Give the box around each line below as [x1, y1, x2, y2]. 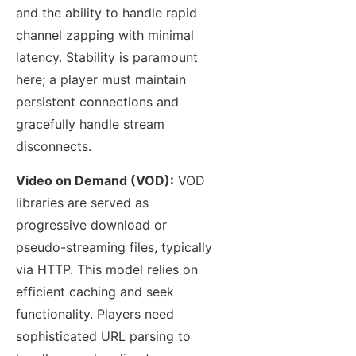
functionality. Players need [16, 305, 174, 322]
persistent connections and [16, 94, 179, 110]
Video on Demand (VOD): [16, 172, 174, 188]
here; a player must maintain [16, 72, 186, 88]
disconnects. [16, 138, 91, 155]
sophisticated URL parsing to [16, 327, 191, 344]
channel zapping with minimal [16, 27, 194, 44]
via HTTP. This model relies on [16, 261, 198, 277]
